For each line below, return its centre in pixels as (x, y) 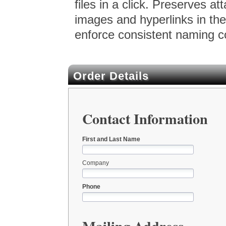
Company (95, 163)
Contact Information (145, 119)
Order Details (111, 76)
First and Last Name (111, 139)
